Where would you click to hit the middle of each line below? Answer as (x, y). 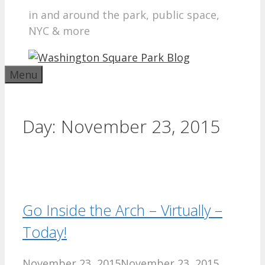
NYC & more (59, 31)
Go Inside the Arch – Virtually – (122, 210)
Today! (45, 232)
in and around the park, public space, (124, 15)
